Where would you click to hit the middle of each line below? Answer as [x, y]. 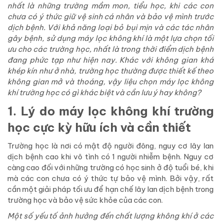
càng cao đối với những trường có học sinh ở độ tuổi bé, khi [110, 167]
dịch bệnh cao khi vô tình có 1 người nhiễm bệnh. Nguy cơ [110, 156]
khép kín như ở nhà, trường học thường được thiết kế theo [110, 71]
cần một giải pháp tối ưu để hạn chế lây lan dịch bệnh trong [110, 189]
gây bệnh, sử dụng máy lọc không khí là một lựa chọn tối [110, 38]
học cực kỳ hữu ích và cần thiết [99, 127]
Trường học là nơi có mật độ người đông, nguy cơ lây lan [110, 146]
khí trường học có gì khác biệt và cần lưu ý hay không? [104, 92]
